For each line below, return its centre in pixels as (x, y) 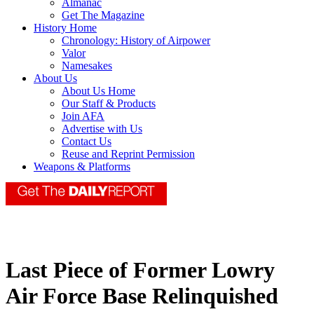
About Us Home (98, 91)
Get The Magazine (103, 15)
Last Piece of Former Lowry (140, 270)
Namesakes (87, 66)
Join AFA (83, 116)
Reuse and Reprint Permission (128, 154)
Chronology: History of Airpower (136, 41)
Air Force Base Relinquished (142, 296)
